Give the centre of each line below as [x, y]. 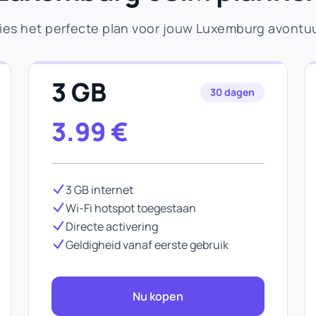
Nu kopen [158, 296]
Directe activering [112, 226]
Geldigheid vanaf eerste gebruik [147, 245]
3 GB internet [99, 190]
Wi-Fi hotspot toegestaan [131, 208]
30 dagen [232, 92]
